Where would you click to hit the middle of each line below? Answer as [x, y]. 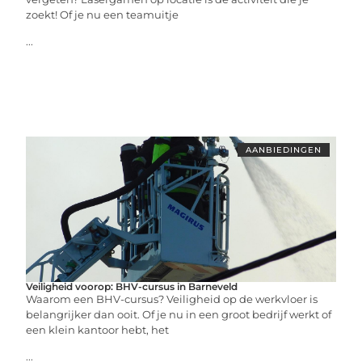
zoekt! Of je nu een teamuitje [103, 15]
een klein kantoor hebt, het [98, 330]
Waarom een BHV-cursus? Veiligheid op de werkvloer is [172, 299]
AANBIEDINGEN [283, 150]
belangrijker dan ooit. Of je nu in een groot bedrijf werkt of [179, 314]
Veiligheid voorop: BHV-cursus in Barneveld [132, 286]
